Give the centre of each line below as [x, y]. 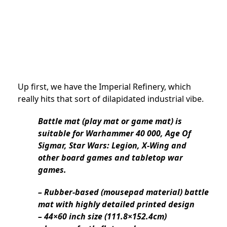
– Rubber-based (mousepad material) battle [123, 192]
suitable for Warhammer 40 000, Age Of [115, 134]
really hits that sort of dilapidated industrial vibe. [111, 99]
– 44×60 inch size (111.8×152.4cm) [102, 217]
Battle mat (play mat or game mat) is [110, 121]
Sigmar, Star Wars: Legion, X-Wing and [112, 146]
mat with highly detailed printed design [116, 204]
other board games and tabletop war [110, 158]
